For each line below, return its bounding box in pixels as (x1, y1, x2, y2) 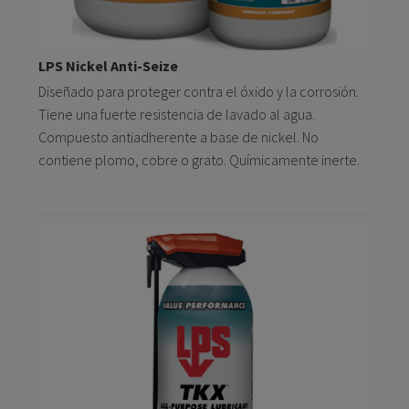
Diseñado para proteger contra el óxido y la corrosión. (38, 82, 359, 101)
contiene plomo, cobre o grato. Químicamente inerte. (38, 151, 360, 170)
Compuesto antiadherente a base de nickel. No (38, 128, 319, 147)
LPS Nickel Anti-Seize (38, 57, 178, 76)
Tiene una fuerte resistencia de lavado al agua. (38, 105, 315, 124)
